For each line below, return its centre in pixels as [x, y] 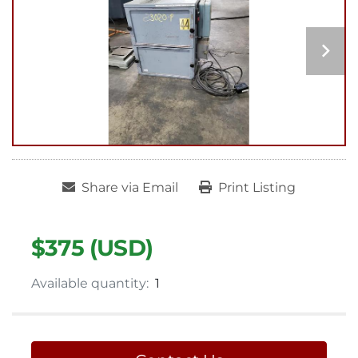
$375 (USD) [92, 248]
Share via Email [130, 188]
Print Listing [257, 188]
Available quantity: [90, 284]
